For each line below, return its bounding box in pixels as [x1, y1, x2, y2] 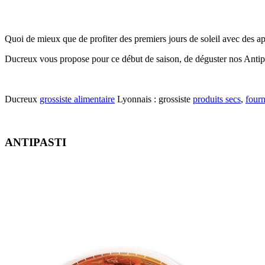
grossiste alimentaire [40, 94, 115, 105]
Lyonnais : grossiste [115, 94, 193, 105]
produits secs [193, 94, 241, 105]
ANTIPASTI [5, 136, 66, 149]
